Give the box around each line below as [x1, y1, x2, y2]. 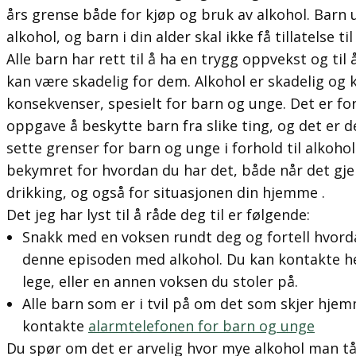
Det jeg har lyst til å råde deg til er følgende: [6, 205, 310, 224]
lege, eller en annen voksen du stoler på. [22, 272, 298, 291]
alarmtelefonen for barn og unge [88, 316, 315, 335]
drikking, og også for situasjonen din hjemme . [6, 183, 325, 202]
